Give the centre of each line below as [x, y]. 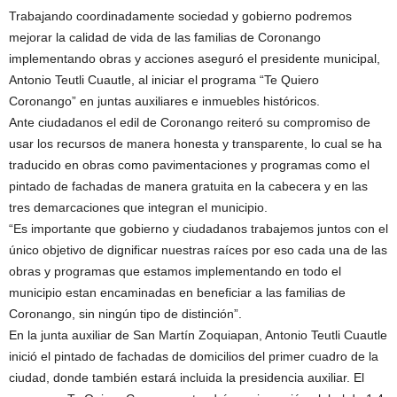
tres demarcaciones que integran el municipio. [138, 207]
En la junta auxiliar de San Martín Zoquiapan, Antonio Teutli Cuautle [198, 335]
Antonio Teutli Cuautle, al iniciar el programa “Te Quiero [164, 79]
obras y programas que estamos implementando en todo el [175, 271]
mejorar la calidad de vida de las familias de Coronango [165, 37]
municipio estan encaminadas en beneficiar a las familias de [177, 292]
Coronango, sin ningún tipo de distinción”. [125, 313]
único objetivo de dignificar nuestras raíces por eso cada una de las [198, 249]
